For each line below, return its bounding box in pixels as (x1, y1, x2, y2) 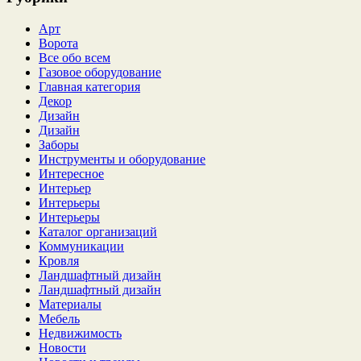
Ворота (39, 35, 78, 50)
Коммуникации (39, 239, 124, 253)
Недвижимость (39, 326, 122, 340)
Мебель (39, 311, 80, 326)
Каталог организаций (39, 224, 157, 239)
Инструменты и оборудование (39, 151, 205, 166)
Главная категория (39, 79, 140, 93)
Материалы (39, 297, 102, 311)
